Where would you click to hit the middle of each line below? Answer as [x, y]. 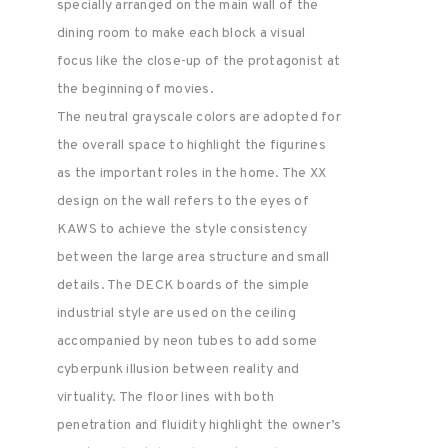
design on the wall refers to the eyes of [182, 201]
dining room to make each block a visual [181, 33]
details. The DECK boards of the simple [183, 285]
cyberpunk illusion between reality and [178, 369]
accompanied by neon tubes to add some [187, 341]
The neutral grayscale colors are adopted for [198, 117]
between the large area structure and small [193, 257]
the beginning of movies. [135, 89]
